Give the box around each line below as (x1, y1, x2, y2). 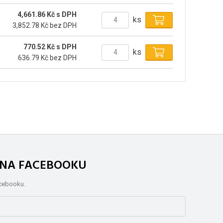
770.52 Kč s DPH (23, 43, 77, 51)
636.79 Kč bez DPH (18, 54, 77, 62)
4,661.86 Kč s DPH (17, 10, 77, 19)
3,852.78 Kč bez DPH (12, 21, 77, 30)
